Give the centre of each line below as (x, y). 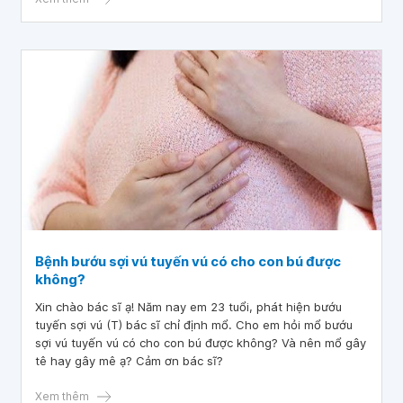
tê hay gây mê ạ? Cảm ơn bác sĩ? (129, 361)
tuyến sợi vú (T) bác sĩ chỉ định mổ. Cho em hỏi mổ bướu (194, 325)
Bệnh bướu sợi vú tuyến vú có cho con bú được (188, 261)
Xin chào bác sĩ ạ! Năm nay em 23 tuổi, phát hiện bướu (188, 307)
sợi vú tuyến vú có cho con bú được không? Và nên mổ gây (201, 343)
